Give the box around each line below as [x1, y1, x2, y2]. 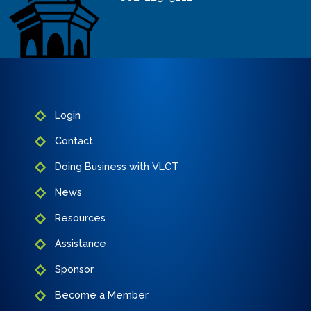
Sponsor [55, 263, 94, 276]
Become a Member [55, 289, 149, 301]
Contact [55, 135, 93, 147]
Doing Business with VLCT [55, 160, 178, 173]
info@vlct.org [121, 5, 190, 19]
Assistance [55, 237, 106, 250]
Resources [55, 212, 106, 224]
